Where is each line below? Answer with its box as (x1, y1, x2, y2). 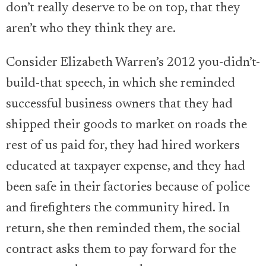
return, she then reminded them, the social (6, 223, 240, 236)
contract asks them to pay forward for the (6, 243, 236, 257)
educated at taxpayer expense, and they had (6, 160, 245, 174)
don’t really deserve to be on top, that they (6, 2, 240, 15)
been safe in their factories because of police (6, 181, 250, 195)
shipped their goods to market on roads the (6, 119, 247, 132)
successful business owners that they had (6, 98, 233, 112)
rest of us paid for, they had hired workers (6, 140, 240, 153)
